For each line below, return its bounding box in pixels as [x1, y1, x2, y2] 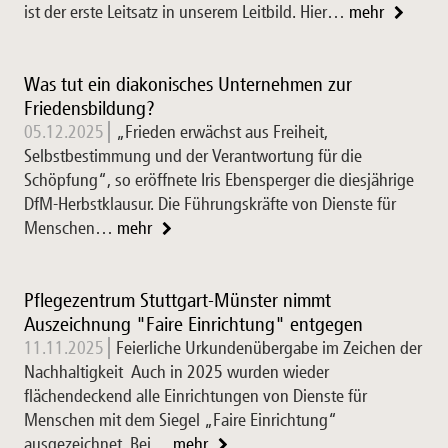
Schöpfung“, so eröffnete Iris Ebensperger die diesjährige [24, 169, 414, 191]
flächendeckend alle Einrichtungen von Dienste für [24, 385, 367, 407]
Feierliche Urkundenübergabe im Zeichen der [116, 337, 422, 359]
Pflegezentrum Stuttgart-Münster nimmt [24, 288, 331, 312]
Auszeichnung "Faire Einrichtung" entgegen [24, 312, 363, 336]
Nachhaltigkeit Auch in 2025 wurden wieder [24, 361, 329, 383]
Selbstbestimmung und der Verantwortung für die [24, 145, 362, 167]
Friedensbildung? [24, 96, 155, 120]
